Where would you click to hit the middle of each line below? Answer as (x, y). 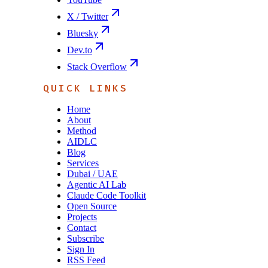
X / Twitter (88, 16)
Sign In (81, 249)
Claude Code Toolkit (106, 195)
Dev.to (80, 50)
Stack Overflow (97, 66)
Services (83, 163)
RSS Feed (86, 260)
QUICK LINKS (86, 88)
